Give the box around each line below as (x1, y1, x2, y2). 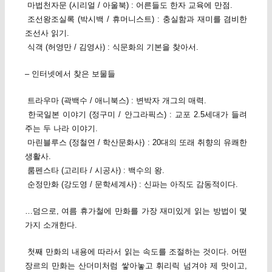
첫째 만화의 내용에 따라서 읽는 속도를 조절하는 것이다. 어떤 (24, 247, 248, 257)
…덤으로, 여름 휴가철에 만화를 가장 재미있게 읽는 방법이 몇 (24, 206, 248, 216)
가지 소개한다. (24, 220, 77, 230)
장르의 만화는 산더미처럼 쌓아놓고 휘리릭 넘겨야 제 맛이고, (24, 261, 248, 271)
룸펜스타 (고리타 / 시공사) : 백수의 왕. (24, 166, 165, 175)
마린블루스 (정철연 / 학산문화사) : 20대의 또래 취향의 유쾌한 (24, 138, 248, 148)
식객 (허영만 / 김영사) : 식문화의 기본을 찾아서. (24, 42, 199, 52)
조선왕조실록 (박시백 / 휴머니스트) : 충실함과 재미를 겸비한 (24, 14, 248, 24)
